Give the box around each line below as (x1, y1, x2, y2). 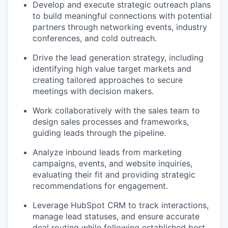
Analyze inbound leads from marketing (33, 147, 182, 157)
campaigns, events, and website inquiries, (33, 158, 192, 168)
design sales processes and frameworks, (33, 116, 189, 127)
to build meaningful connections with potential (33, 10, 212, 21)
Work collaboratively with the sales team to (33, 105, 200, 116)
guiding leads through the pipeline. (33, 127, 166, 138)
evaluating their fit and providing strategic (33, 169, 195, 180)
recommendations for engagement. (33, 180, 168, 191)
